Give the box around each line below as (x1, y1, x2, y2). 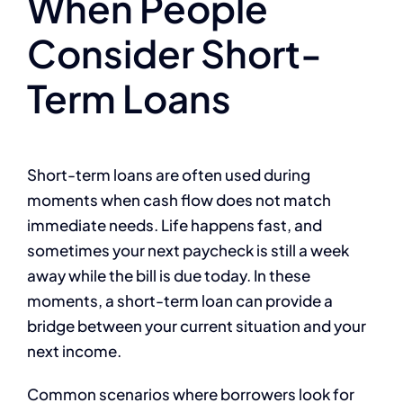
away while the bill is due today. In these (27, 264, 310, 285)
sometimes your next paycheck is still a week (27, 239, 349, 260)
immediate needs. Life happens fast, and (27, 214, 322, 235)
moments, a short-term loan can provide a (27, 290, 333, 310)
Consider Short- (27, 28, 322, 76)
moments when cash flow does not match (27, 189, 331, 210)
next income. (27, 340, 121, 361)
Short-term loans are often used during (27, 164, 310, 184)
